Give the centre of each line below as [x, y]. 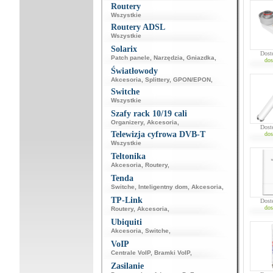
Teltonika [128, 156]
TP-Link [126, 200]
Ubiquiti [126, 222]
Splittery [157, 80]
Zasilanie [127, 266]
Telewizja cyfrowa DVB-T [158, 134]
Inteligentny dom [163, 187]
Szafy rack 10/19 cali [149, 114]
